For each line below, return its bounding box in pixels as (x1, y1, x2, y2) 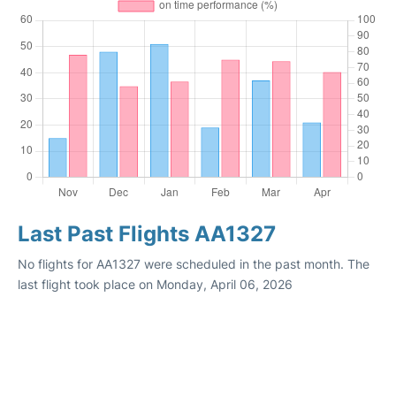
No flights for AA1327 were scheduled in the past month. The (18, 256, 369, 271)
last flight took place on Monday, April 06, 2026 (18, 277, 293, 292)
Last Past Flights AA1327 (18, 221, 276, 247)
